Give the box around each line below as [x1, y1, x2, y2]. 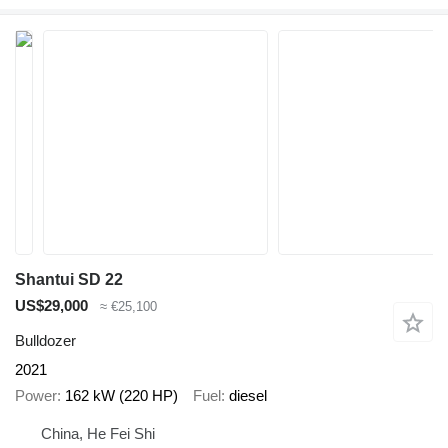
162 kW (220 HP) [65, 387, 178, 405]
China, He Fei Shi [41, 424, 155, 442]
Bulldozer [15, 331, 76, 349]
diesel [229, 387, 267, 405]
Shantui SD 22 [15, 271, 123, 288]
